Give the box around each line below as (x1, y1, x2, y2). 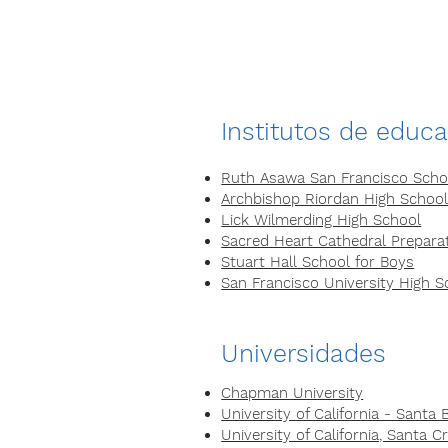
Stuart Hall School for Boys (221, 253, 415, 271)
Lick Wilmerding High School (221, 211, 422, 229)
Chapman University (221, 384, 364, 402)
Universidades (221, 339, 387, 368)
